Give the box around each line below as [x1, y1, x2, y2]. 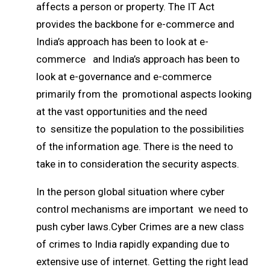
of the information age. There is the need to [36, 140, 233, 152]
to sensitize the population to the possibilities [36, 122, 244, 135]
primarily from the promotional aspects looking [36, 87, 252, 100]
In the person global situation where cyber [36, 185, 225, 198]
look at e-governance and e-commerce [36, 70, 212, 83]
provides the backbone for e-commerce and [36, 17, 234, 30]
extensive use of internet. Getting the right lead [36, 255, 248, 268]
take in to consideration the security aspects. [36, 157, 239, 170]
